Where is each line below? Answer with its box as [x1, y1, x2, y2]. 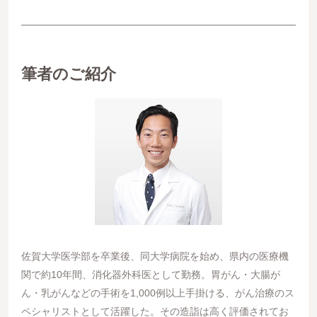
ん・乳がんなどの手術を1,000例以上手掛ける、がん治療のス [21, 287, 294, 299]
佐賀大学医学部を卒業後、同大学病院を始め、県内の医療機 [21, 250, 289, 263]
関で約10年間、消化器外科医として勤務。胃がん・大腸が [21, 269, 280, 281]
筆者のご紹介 [21, 66, 116, 83]
